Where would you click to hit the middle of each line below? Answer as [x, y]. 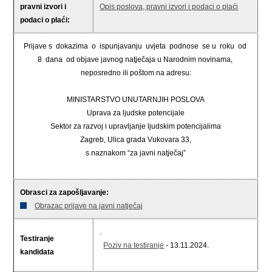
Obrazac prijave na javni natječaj [89, 206]
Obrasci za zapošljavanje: [66, 192]
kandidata [44, 252]
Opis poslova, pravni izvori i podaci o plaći [169, 7]
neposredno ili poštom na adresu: [136, 73]
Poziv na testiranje [134, 245]
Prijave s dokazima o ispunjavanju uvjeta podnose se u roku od [136, 46]
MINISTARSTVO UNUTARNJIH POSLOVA [136, 100]
